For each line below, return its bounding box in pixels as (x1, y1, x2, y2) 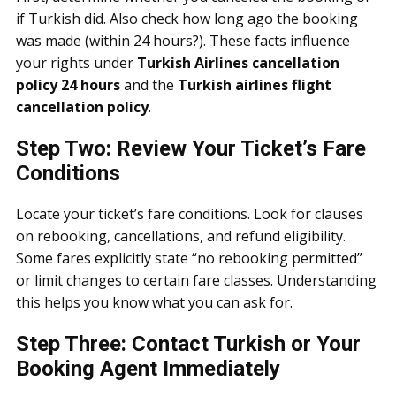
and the (120, 75, 178, 95)
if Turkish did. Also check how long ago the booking (16, 9, 358, 28)
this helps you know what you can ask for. (16, 293, 293, 312)
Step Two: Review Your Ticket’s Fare (16, 136, 366, 161)
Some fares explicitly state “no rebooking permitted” (16, 248, 362, 268)
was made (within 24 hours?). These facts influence (16, 31, 350, 50)
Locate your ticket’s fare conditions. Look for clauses (16, 204, 363, 224)
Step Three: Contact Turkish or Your (16, 331, 361, 356)
